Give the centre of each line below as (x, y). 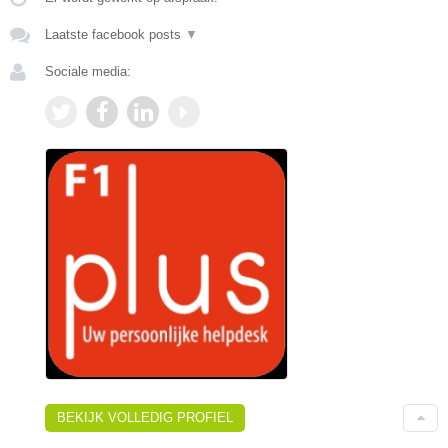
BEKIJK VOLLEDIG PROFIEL (145, 417)
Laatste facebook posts (115, 34)
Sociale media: (88, 71)
